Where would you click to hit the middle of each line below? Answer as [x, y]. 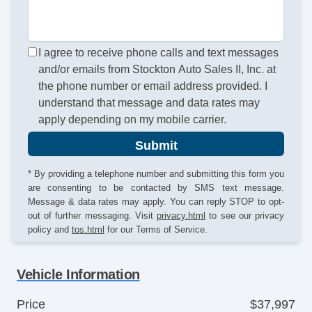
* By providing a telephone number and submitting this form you [156, 174]
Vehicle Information [78, 275]
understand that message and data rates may [149, 103]
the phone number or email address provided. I [153, 86]
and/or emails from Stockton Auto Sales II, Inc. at [157, 70]
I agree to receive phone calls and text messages [159, 53]
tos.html [88, 230]
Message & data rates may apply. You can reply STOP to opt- [156, 202]
